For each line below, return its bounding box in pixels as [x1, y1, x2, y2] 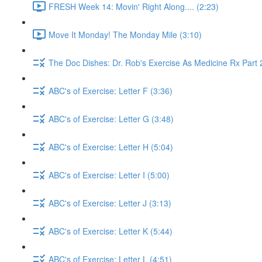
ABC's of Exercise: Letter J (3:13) [49, 196, 171, 209]
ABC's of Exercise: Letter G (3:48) [49, 112, 174, 125]
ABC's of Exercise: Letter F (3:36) [49, 84, 173, 96]
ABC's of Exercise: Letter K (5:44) [49, 225, 173, 237]
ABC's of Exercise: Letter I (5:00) [49, 168, 170, 181]
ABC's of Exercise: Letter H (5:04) [49, 140, 173, 153]
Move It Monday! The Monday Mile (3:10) [49, 28, 202, 40]
